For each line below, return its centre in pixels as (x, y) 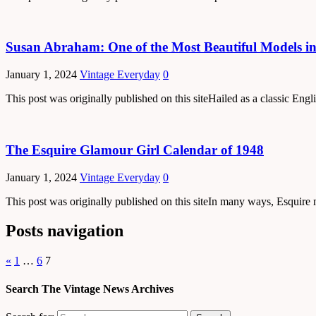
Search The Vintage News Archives (90, 288)
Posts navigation (65, 231)
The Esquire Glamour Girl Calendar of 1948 (135, 150)
